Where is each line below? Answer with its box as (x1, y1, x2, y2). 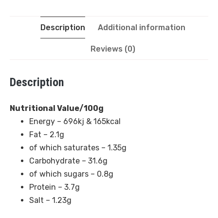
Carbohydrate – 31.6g (29, 156, 108, 165)
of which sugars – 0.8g (29, 169, 113, 179)
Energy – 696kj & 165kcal (29, 116, 121, 126)
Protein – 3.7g (29, 182, 80, 192)
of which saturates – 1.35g (29, 143, 127, 152)
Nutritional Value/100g (10, 103, 104, 113)
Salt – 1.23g (29, 195, 72, 205)
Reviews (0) (91, 44, 135, 54)
